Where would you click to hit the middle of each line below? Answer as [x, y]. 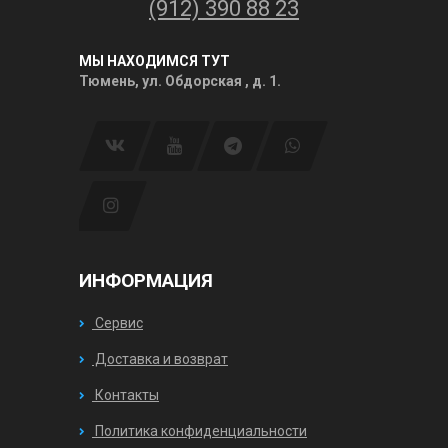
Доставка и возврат [160, 358]
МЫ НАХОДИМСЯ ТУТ [154, 60]
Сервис [117, 322]
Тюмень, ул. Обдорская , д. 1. [180, 80]
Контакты [125, 394]
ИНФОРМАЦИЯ [146, 280]
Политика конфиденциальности [199, 430]
